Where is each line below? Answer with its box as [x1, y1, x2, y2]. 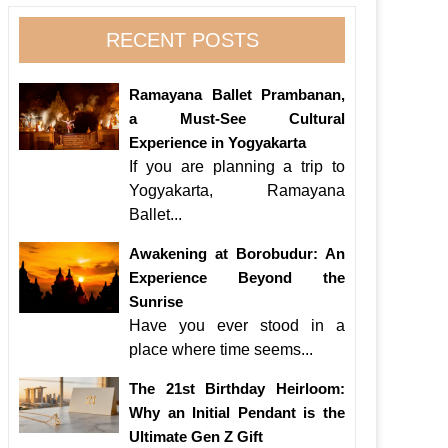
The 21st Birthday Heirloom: [129, 380, 345, 397]
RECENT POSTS [105, 29, 259, 51]
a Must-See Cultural [129, 110, 345, 127]
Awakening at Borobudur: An [129, 245, 345, 262]
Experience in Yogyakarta [129, 134, 306, 151]
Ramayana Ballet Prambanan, [129, 86, 345, 103]
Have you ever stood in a [129, 317, 345, 334]
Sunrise [129, 293, 183, 310]
